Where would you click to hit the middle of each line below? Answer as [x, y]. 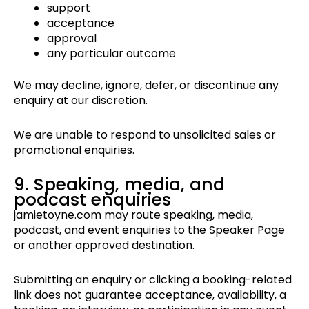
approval [72, 39]
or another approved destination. [104, 246]
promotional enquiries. [74, 150]
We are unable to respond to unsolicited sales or [145, 135]
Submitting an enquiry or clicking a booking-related [153, 280]
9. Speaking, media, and [119, 185]
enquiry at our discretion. [81, 101]
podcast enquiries [92, 200]
